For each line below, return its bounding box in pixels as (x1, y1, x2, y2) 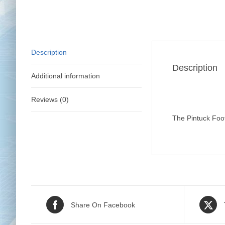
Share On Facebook (71, 200, 135, 209)
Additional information (31, 72, 100, 80)
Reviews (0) (31, 95, 69, 103)
